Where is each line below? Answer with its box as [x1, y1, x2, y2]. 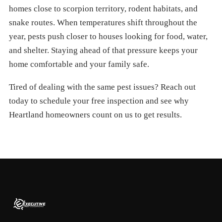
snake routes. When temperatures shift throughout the [9, 18, 197, 27]
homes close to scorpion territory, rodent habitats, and [9, 4, 198, 13]
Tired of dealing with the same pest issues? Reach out [9, 82, 196, 92]
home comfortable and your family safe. [9, 59, 149, 69]
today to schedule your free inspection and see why [9, 96, 189, 106]
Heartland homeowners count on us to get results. [9, 110, 182, 119]
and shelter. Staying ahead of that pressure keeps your [9, 46, 198, 55]
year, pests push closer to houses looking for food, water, [9, 32, 208, 41]
